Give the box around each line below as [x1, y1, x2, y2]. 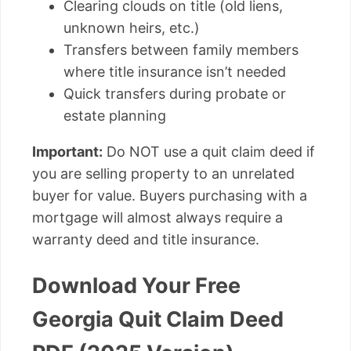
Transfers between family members [63, 42, 299, 59]
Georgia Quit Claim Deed [32, 306, 284, 332]
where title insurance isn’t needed [63, 63, 286, 81]
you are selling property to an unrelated [32, 165, 295, 183]
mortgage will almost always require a [32, 209, 283, 226]
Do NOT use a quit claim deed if [103, 143, 315, 161]
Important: [32, 143, 103, 161]
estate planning [63, 107, 166, 125]
